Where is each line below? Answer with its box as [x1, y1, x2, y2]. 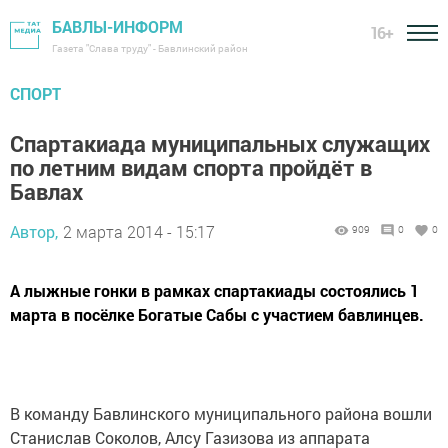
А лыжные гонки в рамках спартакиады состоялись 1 [10, 280, 419, 301]
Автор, [10, 221, 58, 242]
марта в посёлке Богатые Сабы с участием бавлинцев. [10, 304, 424, 325]
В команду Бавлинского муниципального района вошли [10, 403, 432, 424]
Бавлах [10, 177, 83, 206]
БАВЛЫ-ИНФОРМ [52, 16, 183, 37]
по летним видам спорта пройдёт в [10, 153, 372, 182]
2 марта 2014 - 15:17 [63, 221, 215, 242]
